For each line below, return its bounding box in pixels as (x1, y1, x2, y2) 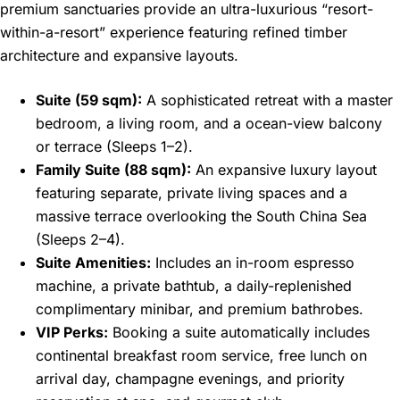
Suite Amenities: (36, 254, 151, 272)
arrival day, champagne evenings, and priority (36, 370, 345, 388)
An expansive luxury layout (191, 161, 377, 179)
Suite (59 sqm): (36, 91, 142, 110)
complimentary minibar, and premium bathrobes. (36, 300, 363, 319)
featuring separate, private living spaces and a (36, 184, 347, 203)
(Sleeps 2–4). (36, 230, 125, 249)
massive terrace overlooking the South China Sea (36, 207, 367, 226)
